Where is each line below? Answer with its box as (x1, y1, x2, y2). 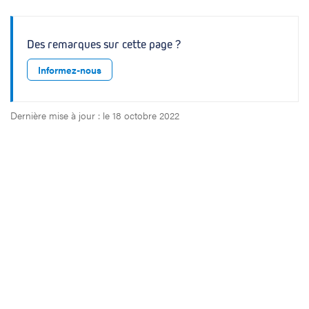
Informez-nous (38, 63, 101, 77)
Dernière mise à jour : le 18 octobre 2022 (10, 108, 179, 122)
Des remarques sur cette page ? (27, 37, 181, 52)
